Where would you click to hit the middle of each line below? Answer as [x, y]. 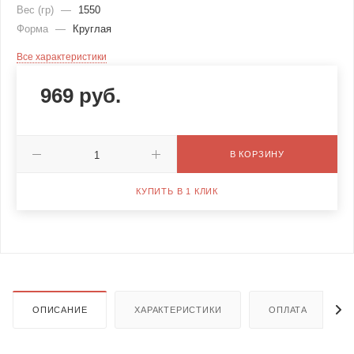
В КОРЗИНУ [257, 154]
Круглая [92, 29]
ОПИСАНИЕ [60, 310]
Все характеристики [62, 57]
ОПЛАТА [288, 310]
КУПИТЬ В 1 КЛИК [177, 192]
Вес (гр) [37, 10]
